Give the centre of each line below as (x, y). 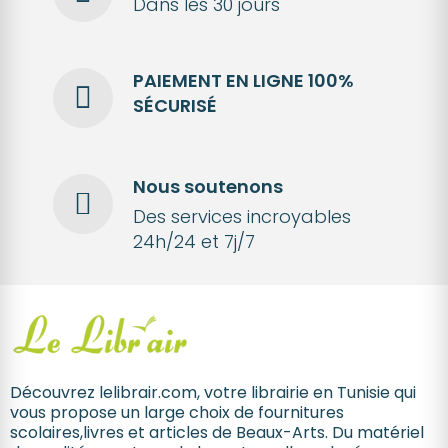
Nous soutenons (207, 187)
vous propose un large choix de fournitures (177, 413)
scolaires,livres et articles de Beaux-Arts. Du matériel (217, 433)
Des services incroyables (241, 217)
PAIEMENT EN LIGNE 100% (243, 81)
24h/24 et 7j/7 (193, 242)
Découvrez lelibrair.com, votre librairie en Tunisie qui (213, 393)
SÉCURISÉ (174, 106)
